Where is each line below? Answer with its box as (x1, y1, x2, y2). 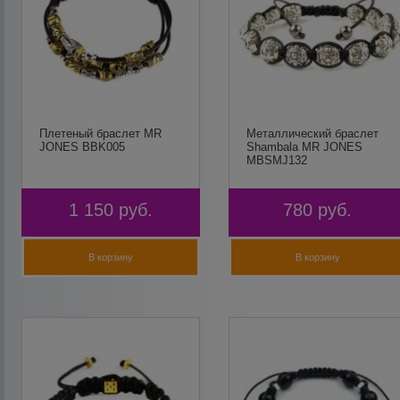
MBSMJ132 (246, 154, 307, 167)
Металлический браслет (246, 127, 379, 140)
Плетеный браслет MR (39, 127, 162, 140)
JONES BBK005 (39, 140, 126, 154)
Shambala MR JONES (246, 140, 362, 154)
